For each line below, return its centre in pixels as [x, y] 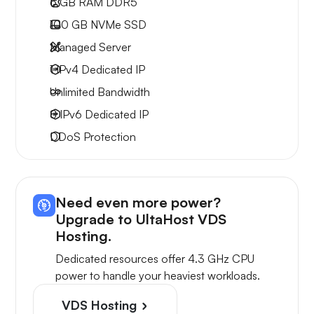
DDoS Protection [93, 137]
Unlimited [72, 92]
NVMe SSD [117, 25]
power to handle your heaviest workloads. [158, 276]
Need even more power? [138, 203]
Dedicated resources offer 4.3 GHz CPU [155, 259]
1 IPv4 [66, 70]
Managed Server [90, 47]
